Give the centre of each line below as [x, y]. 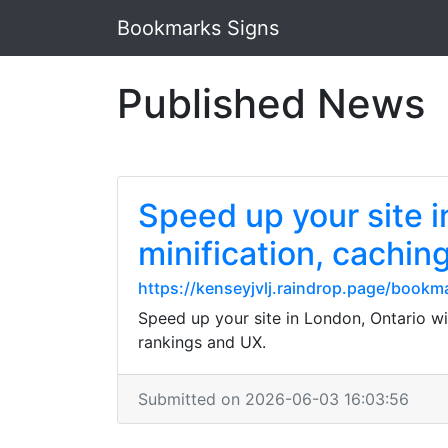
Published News [271, 103]
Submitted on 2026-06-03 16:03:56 [273, 399]
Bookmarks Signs [198, 28]
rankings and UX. [202, 342]
